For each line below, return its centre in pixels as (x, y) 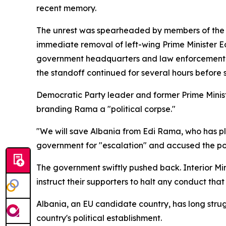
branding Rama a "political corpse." (106, 109)
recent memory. (66, 8)
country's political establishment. (99, 218)
